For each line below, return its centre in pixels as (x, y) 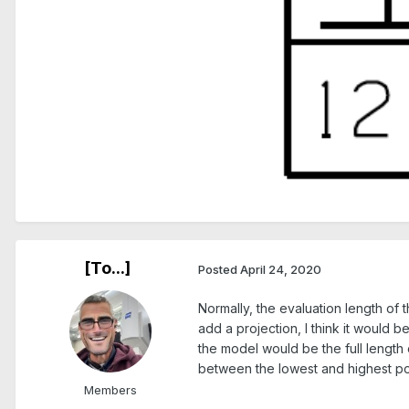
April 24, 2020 (281, 269)
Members (110, 390)
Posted (219, 269)
